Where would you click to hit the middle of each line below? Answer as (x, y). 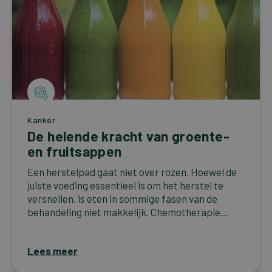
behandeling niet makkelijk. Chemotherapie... (127, 212)
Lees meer (53, 251)
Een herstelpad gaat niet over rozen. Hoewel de (132, 172)
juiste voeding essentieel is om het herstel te (125, 185)
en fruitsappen (75, 151)
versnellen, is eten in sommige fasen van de (122, 199)
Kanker (42, 120)
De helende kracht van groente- (128, 136)
